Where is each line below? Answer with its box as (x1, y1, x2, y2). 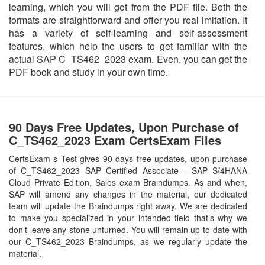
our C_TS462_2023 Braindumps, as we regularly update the (9, 235, 247, 247)
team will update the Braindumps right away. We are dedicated (9, 199, 247, 212)
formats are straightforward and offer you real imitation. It (9, 12, 247, 27)
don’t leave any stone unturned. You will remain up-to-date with (9, 223, 247, 235)
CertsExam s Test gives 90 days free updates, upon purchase (9, 152, 247, 164)
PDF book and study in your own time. (9, 64, 168, 79)
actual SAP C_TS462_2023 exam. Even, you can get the (9, 51, 247, 66)
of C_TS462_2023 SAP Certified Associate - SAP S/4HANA (9, 164, 247, 176)
